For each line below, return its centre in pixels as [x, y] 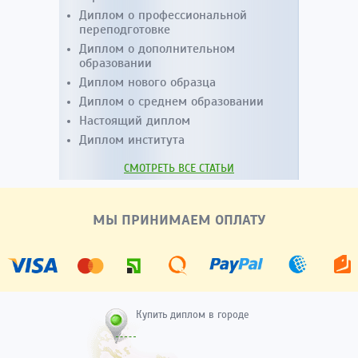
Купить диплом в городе [193, 314]
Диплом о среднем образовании [171, 101]
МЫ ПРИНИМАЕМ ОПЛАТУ [179, 219]
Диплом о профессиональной [163, 15]
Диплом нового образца [147, 82]
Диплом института [132, 139]
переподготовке [125, 29]
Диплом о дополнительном [157, 48]
